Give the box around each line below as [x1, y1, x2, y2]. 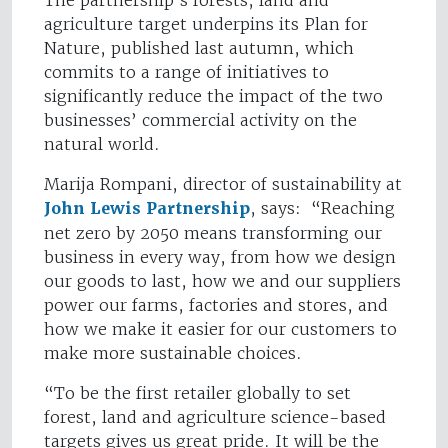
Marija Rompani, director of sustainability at [44, 174, 402, 195]
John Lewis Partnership [44, 198, 250, 220]
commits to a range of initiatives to [44, 62, 329, 83]
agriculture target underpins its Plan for [44, 14, 368, 35]
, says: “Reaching [250, 198, 395, 219]
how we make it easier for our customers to [44, 319, 397, 340]
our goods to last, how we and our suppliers [44, 271, 401, 292]
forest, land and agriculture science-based [44, 407, 386, 428]
